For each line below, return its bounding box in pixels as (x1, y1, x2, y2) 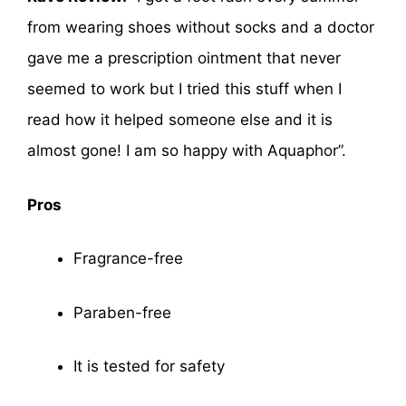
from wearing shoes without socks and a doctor (27, 18, 374, 37)
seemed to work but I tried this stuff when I (27, 80, 342, 99)
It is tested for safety (73, 357, 225, 376)
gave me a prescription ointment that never (27, 49, 341, 68)
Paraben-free (73, 303, 171, 322)
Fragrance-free (73, 249, 183, 268)
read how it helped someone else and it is (27, 111, 333, 130)
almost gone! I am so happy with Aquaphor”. (27, 141, 346, 160)
